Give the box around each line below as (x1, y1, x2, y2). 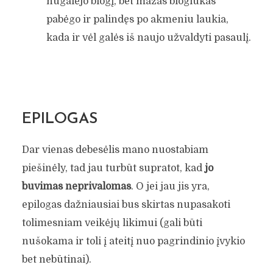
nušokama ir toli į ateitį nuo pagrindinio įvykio (21, 235, 245, 247)
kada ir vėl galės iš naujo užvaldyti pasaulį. (46, 32, 251, 44)
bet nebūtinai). (21, 253, 91, 265)
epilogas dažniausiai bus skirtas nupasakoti (21, 199, 230, 210)
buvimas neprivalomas (21, 180, 131, 192)
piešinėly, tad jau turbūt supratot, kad (21, 162, 205, 174)
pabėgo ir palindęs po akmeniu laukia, (46, 14, 229, 26)
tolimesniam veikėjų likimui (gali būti (21, 217, 202, 229)
